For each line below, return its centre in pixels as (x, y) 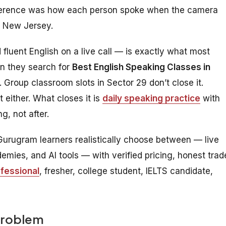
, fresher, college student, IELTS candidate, (126, 171)
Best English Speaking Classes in (141, 67)
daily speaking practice (151, 98)
